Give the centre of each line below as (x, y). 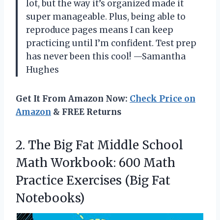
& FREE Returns (86, 112)
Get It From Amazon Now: (73, 98)
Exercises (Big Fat (118, 180)
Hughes (42, 69)
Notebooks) (50, 198)
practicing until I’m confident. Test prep (111, 43)
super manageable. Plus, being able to (106, 16)
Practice (41, 180)
